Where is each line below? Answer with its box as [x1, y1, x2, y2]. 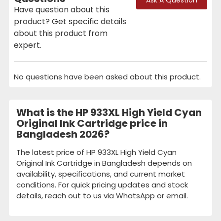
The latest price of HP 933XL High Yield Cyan [16, 147, 177, 157]
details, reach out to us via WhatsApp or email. [16, 190, 188, 201]
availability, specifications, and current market [16, 168, 185, 179]
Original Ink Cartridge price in [16, 116, 168, 130]
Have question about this [14, 3, 110, 15]
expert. [14, 39, 41, 51]
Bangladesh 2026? [16, 127, 110, 141]
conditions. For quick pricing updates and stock [16, 179, 188, 190]
